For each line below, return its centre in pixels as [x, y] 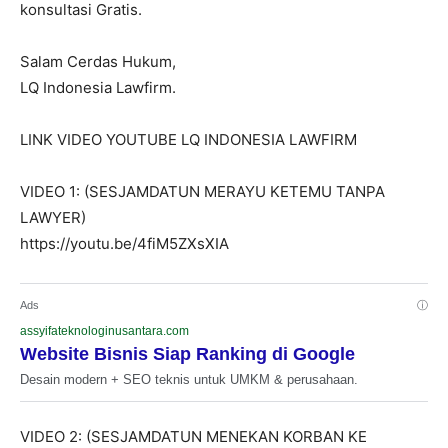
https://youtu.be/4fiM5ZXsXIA [124, 244]
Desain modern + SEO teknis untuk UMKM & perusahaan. [189, 380]
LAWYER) [53, 218]
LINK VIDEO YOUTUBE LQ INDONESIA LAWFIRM [188, 140]
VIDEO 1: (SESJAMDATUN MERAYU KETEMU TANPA [202, 192]
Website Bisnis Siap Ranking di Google [187, 354]
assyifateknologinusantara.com [104, 331]
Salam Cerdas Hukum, [98, 62]
